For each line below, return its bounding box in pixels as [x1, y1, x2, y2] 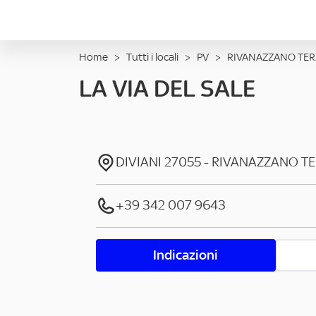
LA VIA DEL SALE [79, 74, 255, 102]
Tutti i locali [126, 50, 178, 63]
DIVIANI [116, 154, 162, 170]
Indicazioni [153, 247, 219, 263]
